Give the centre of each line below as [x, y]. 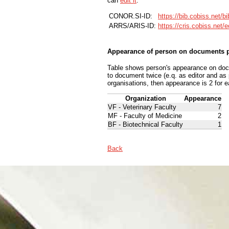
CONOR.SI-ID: [131, 16]
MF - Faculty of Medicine [145, 116]
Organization [145, 99]
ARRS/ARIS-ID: [132, 26]
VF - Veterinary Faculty [142, 107]
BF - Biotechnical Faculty [145, 125]
